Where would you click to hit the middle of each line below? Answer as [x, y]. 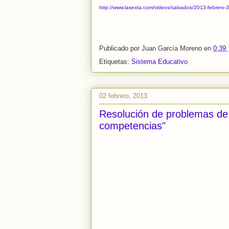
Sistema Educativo [159, 62]
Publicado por [120, 48]
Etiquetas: [115, 62]
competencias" [132, 126]
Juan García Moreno [173, 48]
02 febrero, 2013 [123, 96]
